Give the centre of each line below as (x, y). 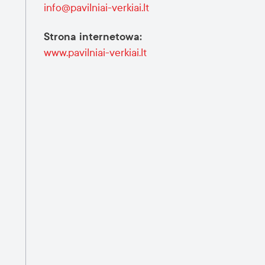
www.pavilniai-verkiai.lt (95, 53)
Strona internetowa (92, 37)
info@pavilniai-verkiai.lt (96, 8)
